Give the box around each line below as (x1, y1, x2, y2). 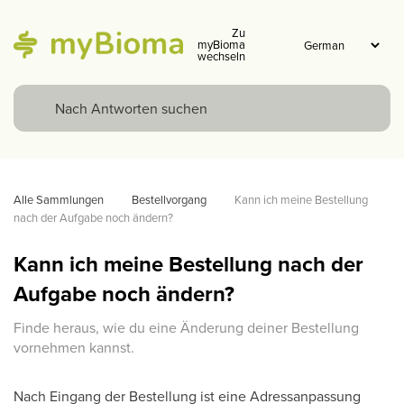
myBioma (197, 36, 245, 52)
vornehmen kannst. (14, 337, 134, 357)
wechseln (197, 48, 245, 64)
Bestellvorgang (132, 191, 207, 207)
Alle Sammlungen (14, 191, 104, 207)
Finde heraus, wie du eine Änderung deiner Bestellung (14, 317, 359, 337)
